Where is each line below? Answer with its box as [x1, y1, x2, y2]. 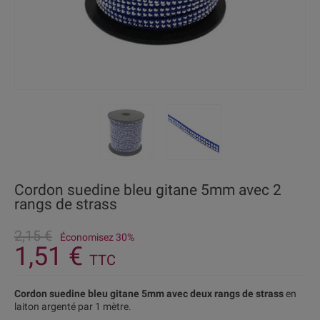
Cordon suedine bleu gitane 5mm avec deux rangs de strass [14, 288, 284, 299]
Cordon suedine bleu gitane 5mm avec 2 [14, 181, 281, 199]
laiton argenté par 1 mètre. [14, 301, 131, 312]
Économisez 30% [60, 231, 134, 243]
